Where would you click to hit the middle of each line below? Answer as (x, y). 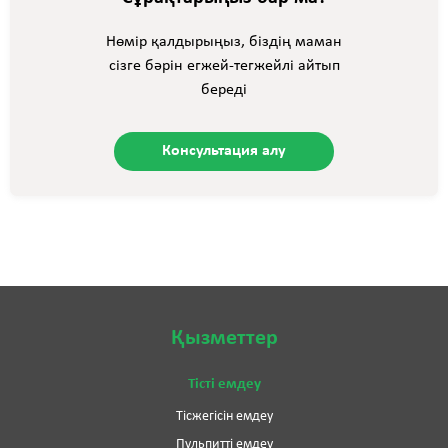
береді (224, 89)
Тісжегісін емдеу (224, 416)
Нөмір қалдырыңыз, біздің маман (224, 41)
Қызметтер (224, 338)
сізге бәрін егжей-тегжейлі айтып (224, 65)
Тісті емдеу (224, 384)
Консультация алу (224, 150)
